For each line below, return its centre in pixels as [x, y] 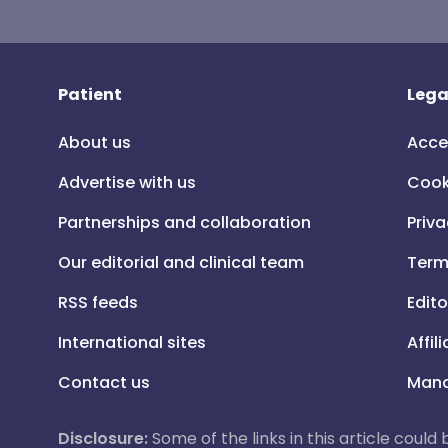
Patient [90, 94]
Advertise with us [127, 182]
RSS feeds [98, 302]
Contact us [104, 382]
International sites [132, 342]
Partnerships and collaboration [184, 222]
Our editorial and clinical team [181, 262]
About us [94, 142]
